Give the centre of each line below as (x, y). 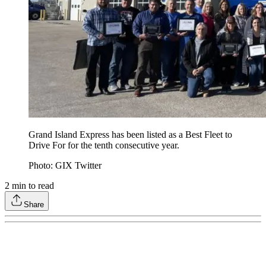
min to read (32, 186)
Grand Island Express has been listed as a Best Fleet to (130, 135)
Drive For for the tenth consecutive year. (104, 145)
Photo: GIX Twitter (65, 166)
